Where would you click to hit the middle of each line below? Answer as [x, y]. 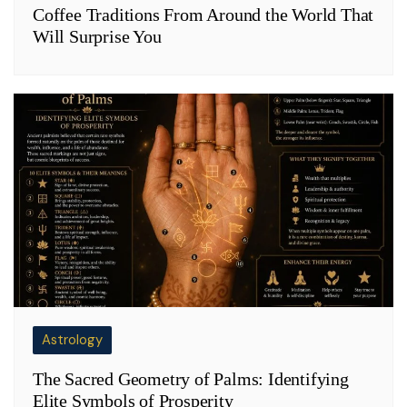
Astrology [72, 339]
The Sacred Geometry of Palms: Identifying [191, 378]
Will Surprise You [97, 36]
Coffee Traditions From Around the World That [203, 14]
